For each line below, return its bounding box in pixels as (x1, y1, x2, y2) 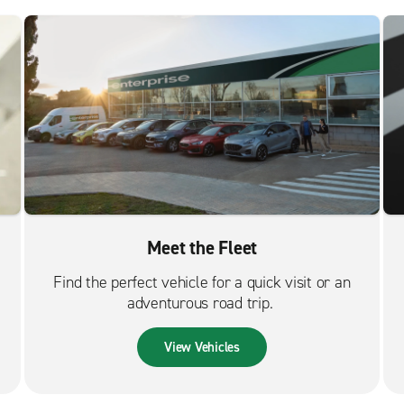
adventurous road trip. (126, 292, 278, 315)
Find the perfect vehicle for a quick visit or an (53, 271, 351, 294)
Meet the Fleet (146, 235, 258, 262)
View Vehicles (164, 338, 240, 357)
